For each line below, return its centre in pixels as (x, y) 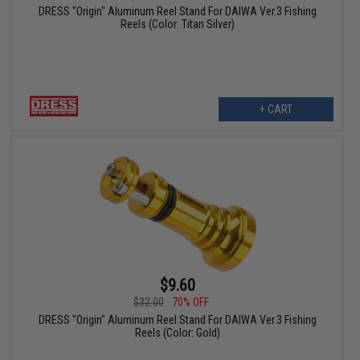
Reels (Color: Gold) (177, 333)
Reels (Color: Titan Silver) (177, 24)
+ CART (276, 109)
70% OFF (191, 303)
